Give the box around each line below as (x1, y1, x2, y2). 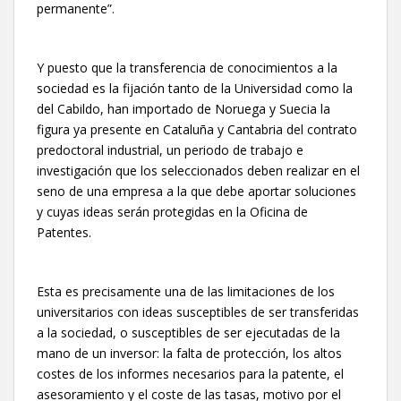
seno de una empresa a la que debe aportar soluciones (37, 182, 356, 200)
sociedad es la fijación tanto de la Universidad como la (37, 79, 353, 97)
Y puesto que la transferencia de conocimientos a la (37, 58, 337, 76)
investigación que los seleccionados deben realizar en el (37, 161, 360, 179)
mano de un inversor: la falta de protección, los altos (37, 344, 342, 362)
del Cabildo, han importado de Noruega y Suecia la (37, 99, 330, 117)
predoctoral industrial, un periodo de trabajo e (37, 141, 303, 158)
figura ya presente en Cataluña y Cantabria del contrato (37, 120, 357, 138)
